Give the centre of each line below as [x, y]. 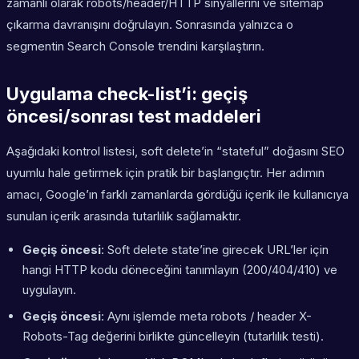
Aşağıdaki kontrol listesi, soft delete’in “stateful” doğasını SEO [175, 151]
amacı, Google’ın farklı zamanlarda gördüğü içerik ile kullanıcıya [177, 195]
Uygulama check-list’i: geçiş [127, 94]
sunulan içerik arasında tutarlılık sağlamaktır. [124, 216]
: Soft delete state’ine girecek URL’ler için [215, 250]
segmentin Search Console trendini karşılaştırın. [135, 46]
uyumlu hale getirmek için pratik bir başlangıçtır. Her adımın [165, 173]
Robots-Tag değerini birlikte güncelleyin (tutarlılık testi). [173, 337]
